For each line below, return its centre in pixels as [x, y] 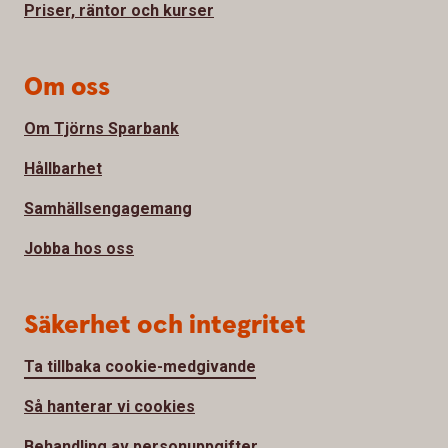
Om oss [67, 88]
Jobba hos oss [79, 249]
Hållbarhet [63, 169]
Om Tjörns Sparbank [101, 129]
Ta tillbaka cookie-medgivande [140, 367]
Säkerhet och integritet [165, 326]
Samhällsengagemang [108, 209]
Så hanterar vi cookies [109, 407]
